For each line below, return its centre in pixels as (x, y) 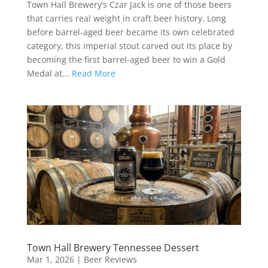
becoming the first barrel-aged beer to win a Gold (126, 59)
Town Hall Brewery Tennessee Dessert (113, 247)
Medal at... (49, 73)
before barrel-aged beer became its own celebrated (130, 32)
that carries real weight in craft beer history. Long (126, 18)
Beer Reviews (110, 259)
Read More (93, 73)
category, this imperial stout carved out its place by (129, 45)
